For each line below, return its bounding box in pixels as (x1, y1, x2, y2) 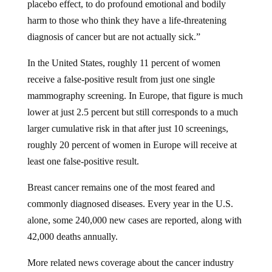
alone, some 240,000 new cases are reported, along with (27, 205, 242, 216)
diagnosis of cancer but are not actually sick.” (27, 22, 200, 33)
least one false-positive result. (27, 146, 139, 157)
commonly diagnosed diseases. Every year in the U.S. (27, 189, 233, 200)
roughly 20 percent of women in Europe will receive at (27, 130, 237, 141)
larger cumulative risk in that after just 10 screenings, (27, 114, 228, 124)
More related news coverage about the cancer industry (27, 248, 234, 259)
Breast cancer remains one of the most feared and (27, 172, 215, 183)
